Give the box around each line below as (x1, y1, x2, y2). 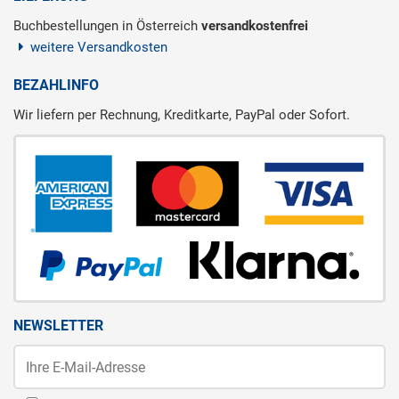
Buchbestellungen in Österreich (13, 18, 201, 35)
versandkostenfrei (201, 18, 308, 35)
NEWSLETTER (13, 317, 103, 335)
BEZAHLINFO (13, 77, 99, 94)
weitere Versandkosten (29, 39, 167, 56)
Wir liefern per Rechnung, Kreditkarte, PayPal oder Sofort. (13, 107, 350, 124)
